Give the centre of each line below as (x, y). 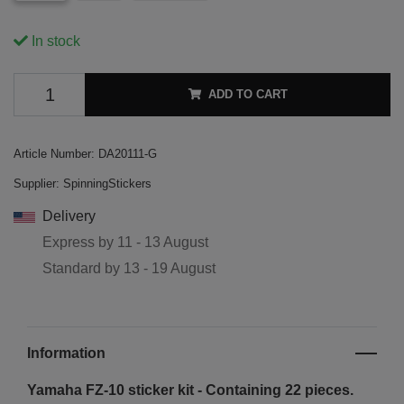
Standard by (83, 269)
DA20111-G (128, 154)
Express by (80, 243)
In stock (54, 41)
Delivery (69, 216)
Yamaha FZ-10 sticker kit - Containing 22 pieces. (190, 390)
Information (66, 353)
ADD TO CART (248, 95)
